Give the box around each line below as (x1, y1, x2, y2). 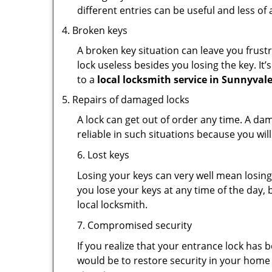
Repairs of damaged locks (72, 93, 189, 106)
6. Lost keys (77, 148, 129, 161)
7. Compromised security (77, 219, 192, 232)
